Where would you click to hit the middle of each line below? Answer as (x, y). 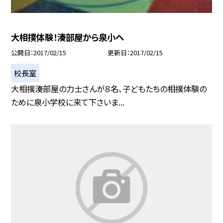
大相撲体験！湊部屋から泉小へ (68, 37)
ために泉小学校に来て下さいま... (68, 102)
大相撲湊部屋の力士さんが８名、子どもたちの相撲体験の (109, 88)
